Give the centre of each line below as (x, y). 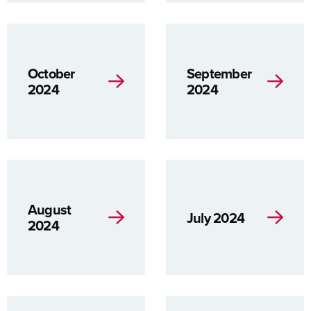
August (50, 209)
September (219, 73)
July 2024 (216, 217)
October (51, 73)
